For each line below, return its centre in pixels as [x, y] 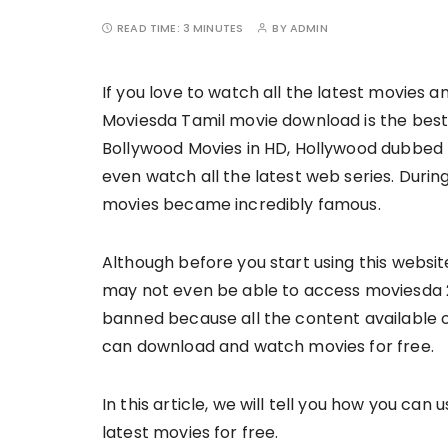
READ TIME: [150, 28]
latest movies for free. [190, 432]
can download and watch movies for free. [270, 346]
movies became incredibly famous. [243, 204]
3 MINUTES [213, 28]
